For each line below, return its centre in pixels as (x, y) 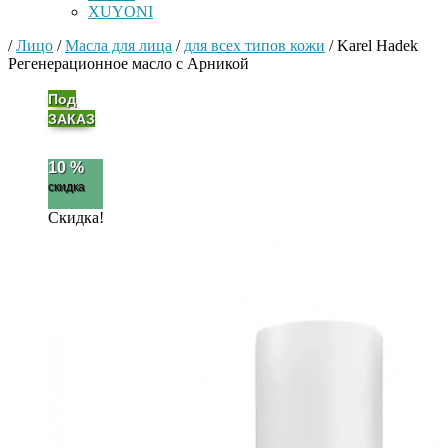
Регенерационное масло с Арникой (128, 63)
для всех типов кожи (254, 45)
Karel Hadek (375, 45)
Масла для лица (118, 45)
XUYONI (120, 11)
